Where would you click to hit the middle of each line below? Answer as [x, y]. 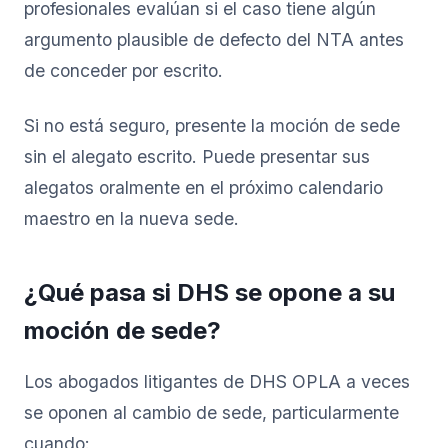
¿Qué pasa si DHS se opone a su [209, 292]
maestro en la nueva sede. [131, 218]
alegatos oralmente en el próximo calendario [203, 187]
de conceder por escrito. [123, 70]
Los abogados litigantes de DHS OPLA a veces [217, 381]
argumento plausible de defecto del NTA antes [214, 39]
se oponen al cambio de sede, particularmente [211, 412]
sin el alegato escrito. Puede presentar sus [197, 156]
